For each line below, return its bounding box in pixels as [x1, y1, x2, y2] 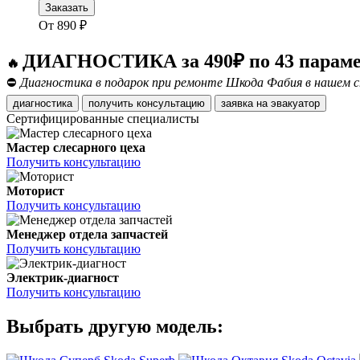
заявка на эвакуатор [271, 97, 320, 110]
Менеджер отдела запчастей [6, 227, 168, 242]
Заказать [45, 2, 88, 14]
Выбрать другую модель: [6, 316, 223, 337]
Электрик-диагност [6, 271, 119, 285]
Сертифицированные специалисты [6, 112, 199, 126]
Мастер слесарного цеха [6, 141, 145, 155]
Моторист [6, 184, 64, 198]
